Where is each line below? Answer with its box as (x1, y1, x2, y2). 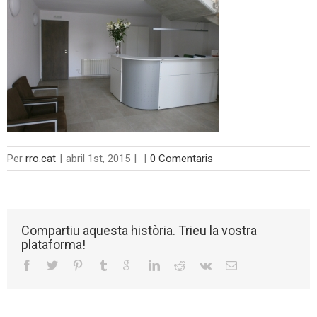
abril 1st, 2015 (66, 152, 130, 165)
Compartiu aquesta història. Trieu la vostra (21, 223, 257, 238)
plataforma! (21, 237, 86, 252)
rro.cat (25, 152, 56, 165)
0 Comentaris (150, 152, 213, 165)
